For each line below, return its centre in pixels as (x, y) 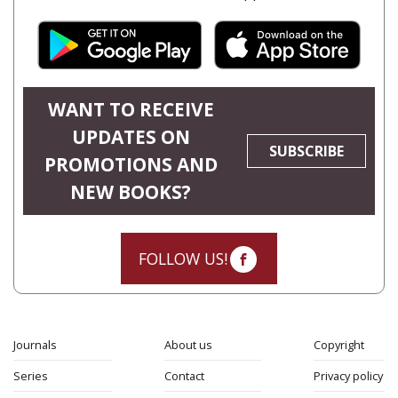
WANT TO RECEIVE (131, 109)
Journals (35, 345)
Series (31, 376)
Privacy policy (348, 376)
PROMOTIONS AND (131, 164)
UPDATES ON (131, 137)
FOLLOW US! (183, 259)
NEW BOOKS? (131, 192)
